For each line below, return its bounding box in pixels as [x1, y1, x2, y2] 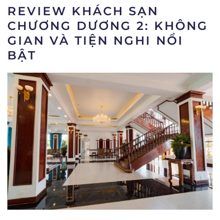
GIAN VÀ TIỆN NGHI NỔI [7, 33, 184, 48]
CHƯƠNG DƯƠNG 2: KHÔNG [7, 19, 208, 33]
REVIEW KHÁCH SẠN [7, 4, 159, 18]
